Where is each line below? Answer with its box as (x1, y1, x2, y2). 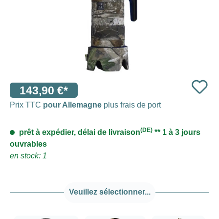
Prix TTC (10, 100, 43, 109)
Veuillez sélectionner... (68, 187, 151, 196)
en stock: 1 (10, 151, 47, 160)
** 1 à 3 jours (153, 128, 200, 136)
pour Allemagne (43, 100, 102, 109)
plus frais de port (102, 100, 161, 109)
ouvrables (10, 139, 47, 148)
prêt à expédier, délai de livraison (17, 128, 140, 136)
